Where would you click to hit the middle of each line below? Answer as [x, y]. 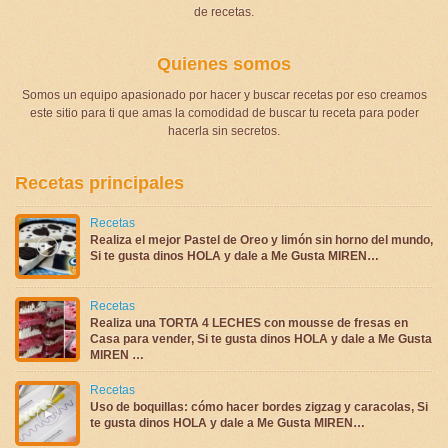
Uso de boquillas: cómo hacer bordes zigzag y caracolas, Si [259, 406]
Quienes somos [224, 63]
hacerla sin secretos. [224, 130]
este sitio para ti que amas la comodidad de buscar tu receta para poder [224, 112]
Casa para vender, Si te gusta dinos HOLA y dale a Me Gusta [261, 338]
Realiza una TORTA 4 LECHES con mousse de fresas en [249, 322]
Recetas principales [99, 182]
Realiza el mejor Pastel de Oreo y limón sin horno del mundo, [261, 239]
